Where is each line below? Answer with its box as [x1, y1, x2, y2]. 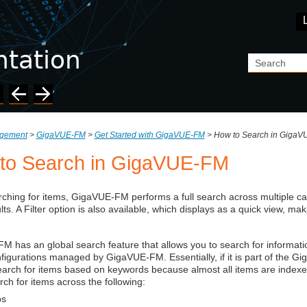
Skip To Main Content [107, 38, 200, 49]
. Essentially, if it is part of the [163, 251, 292, 263]
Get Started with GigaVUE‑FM [94, 130, 205, 140]
